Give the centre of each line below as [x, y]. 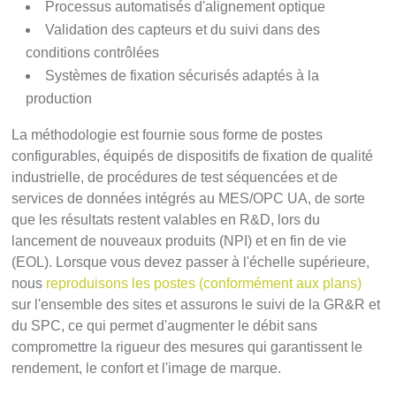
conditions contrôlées [93, 53]
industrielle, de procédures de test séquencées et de [175, 178]
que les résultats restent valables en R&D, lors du [166, 220]
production [59, 99]
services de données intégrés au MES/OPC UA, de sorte [189, 199]
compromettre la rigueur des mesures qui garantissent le [187, 347]
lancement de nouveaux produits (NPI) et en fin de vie [179, 241]
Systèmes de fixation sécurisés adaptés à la [183, 76]
